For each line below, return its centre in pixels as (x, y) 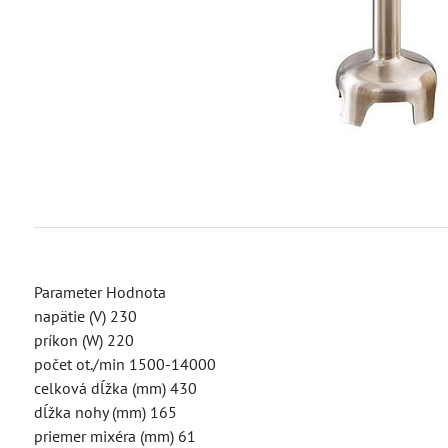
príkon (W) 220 (83, 340)
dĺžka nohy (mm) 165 (105, 412)
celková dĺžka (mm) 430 (115, 388)
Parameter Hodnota (99, 292)
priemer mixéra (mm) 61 (114, 436)
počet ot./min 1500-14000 (124, 364)
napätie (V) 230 (85, 316)
